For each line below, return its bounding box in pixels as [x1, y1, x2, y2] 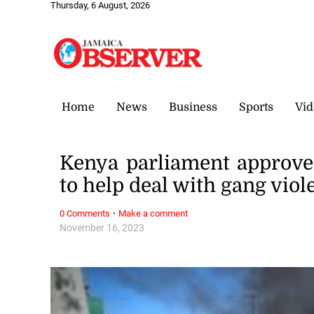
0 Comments [60, 207, 111, 219]
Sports [239, 100, 273, 114]
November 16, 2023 [60, 221, 145, 234]
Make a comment [118, 207, 189, 219]
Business [169, 100, 217, 114]
